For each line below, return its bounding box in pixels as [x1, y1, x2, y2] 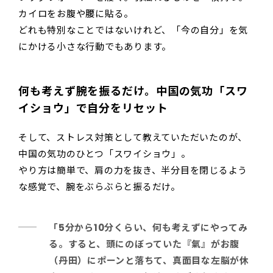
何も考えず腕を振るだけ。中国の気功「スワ [18, 83, 248, 99]
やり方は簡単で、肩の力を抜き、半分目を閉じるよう [18, 163, 247, 177]
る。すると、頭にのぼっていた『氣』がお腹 [49, 237, 239, 250]
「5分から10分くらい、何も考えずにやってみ [49, 221, 248, 234]
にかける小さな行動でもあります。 [18, 40, 171, 53]
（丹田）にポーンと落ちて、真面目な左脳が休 [49, 253, 249, 267]
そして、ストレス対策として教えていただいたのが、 [18, 130, 247, 144]
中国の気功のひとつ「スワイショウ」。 [18, 147, 191, 160]
